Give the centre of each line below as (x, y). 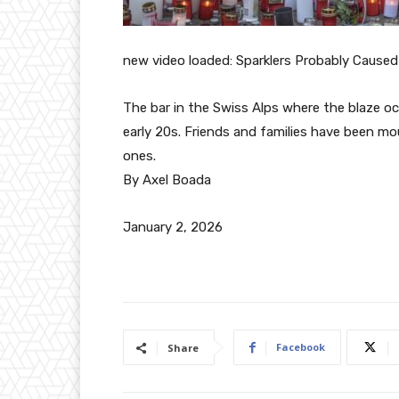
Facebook (301, 347)
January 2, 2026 (173, 228)
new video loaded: (179, 61)
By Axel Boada (167, 180)
